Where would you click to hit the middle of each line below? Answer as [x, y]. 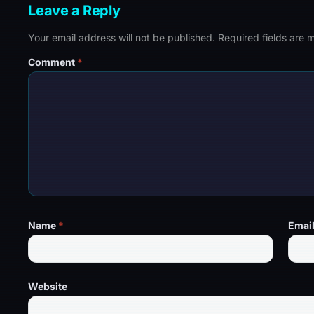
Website [48, 287]
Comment [53, 62]
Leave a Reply [74, 11]
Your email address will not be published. [122, 38]
